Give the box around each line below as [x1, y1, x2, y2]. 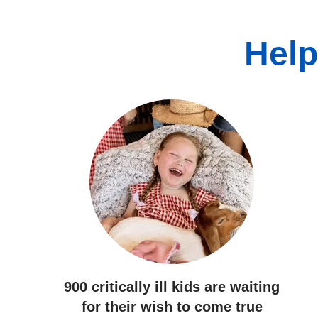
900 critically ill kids [64, 279, 200, 295]
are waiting [200, 279, 280, 295]
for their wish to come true [81, 299, 263, 314]
